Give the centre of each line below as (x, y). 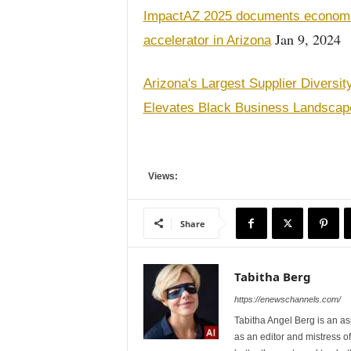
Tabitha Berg (272, 277)
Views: (160, 176)
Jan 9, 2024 (306, 39)
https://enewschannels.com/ (287, 299)
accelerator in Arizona (207, 40)
